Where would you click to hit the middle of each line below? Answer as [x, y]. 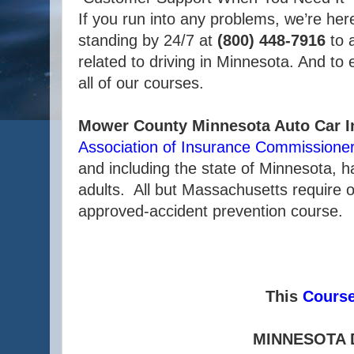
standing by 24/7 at [148, 41]
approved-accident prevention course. [211, 211]
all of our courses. [141, 83]
